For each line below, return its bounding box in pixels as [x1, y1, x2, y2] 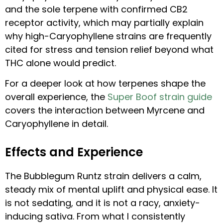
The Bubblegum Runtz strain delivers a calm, [5, 170, 202, 183]
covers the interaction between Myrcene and [5, 104, 205, 117]
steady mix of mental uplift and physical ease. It [5, 183, 218, 196]
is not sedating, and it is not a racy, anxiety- [5, 197, 200, 210]
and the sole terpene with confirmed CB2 [5, 2, 188, 15]
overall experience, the [5, 91, 108, 104]
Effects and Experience [5, 144, 143, 161]
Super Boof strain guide [108, 91, 212, 104]
